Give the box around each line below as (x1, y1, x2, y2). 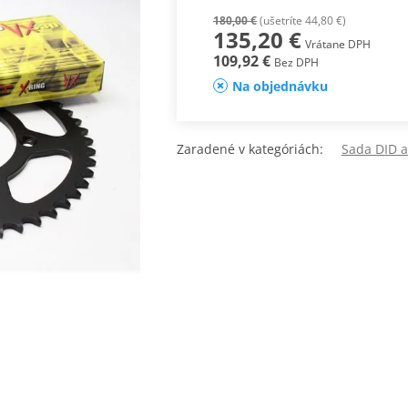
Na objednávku (231, 77, 328, 96)
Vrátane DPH (304, 36, 371, 53)
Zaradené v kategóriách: (177, 140, 342, 158)
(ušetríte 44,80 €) (256, 13, 346, 29)
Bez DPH (273, 55, 319, 71)
